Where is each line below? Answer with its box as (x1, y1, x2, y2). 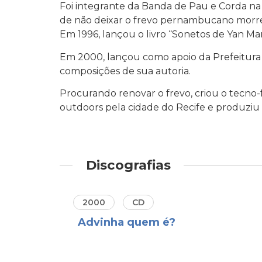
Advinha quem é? (77, 215, 175, 229)
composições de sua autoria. (60, 65, 191, 77)
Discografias (85, 157, 171, 174)
